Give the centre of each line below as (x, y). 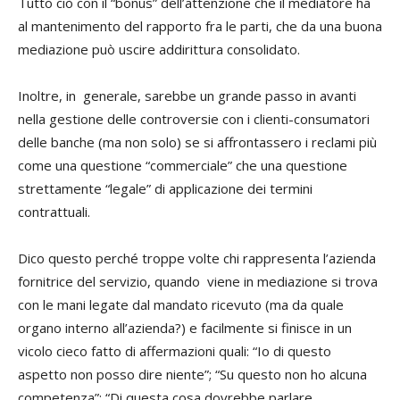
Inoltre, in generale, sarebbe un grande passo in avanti (187, 96)
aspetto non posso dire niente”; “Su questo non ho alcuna (192, 374)
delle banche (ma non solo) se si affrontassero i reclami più (197, 142)
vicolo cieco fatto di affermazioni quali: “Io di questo (175, 351)
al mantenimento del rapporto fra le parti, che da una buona (200, 26)
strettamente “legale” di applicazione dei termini (165, 188)
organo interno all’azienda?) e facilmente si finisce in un (185, 328)
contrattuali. (54, 212)
